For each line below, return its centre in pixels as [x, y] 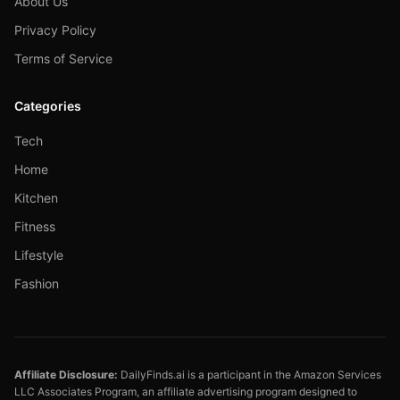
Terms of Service [63, 58]
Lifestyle [39, 255]
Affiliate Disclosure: [66, 375]
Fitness [35, 226]
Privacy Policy [55, 30]
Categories [48, 106]
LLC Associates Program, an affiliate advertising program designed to [186, 392]
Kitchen [36, 198]
